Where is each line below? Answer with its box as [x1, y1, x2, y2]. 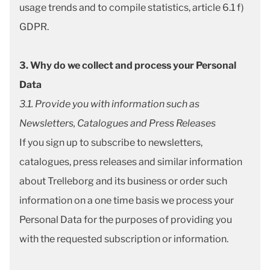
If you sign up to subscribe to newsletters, [19, 137, 202, 148]
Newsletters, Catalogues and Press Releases [19, 118, 218, 129]
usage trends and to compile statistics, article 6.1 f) [19, 2, 244, 13]
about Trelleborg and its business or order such [19, 175, 227, 187]
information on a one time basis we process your [19, 195, 234, 206]
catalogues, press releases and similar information [19, 156, 242, 168]
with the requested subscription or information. [19, 233, 230, 245]
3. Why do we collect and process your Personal [19, 60, 236, 71]
